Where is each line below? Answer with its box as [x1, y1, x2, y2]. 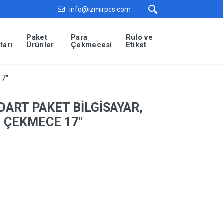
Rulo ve [125, 33, 153, 42]
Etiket [125, 40, 147, 49]
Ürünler [26, 40, 54, 49]
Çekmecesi [71, 40, 112, 49]
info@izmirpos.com [69, 5, 131, 13]
